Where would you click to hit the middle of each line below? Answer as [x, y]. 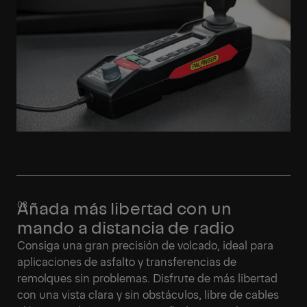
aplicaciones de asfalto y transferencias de [127, 261]
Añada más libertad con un [124, 207]
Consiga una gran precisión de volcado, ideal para [145, 244]
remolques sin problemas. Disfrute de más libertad [147, 277]
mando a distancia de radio [126, 226]
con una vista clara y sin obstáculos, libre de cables [148, 294]
